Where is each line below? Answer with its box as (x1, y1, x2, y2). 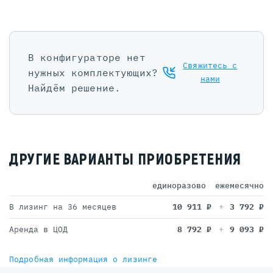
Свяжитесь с (183, 60, 238, 71)
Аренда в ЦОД (9, 224, 68, 235)
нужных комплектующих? (28, 66, 158, 79)
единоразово (152, 180, 206, 191)
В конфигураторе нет (28, 51, 146, 63)
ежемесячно (215, 180, 264, 191)
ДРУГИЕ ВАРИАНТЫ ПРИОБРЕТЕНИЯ (9, 150, 241, 169)
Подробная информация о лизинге (9, 253, 157, 264)
